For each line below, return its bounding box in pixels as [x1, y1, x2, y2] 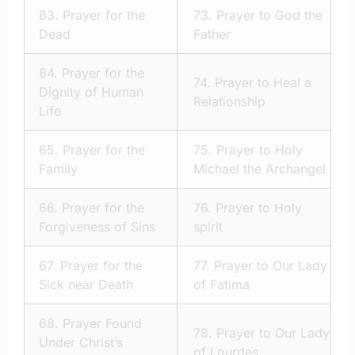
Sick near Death [39, 277, 133, 293]
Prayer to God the [216, 7, 323, 24]
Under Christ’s [39, 334, 123, 351]
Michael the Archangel [193, 161, 326, 177]
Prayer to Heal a [215, 74, 311, 91]
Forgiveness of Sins [39, 219, 155, 235]
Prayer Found [63, 315, 142, 332]
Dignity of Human [39, 84, 143, 101]
